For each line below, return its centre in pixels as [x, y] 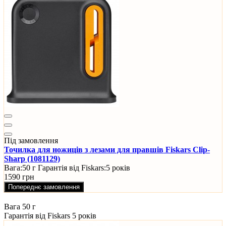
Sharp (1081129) [32, 159]
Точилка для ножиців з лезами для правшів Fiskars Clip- [107, 150]
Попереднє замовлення [44, 187]
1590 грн [19, 177]
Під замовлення [31, 141]
